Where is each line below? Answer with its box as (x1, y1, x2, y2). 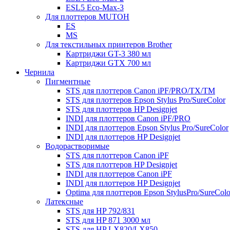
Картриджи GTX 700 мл (66, 59, 151, 68)
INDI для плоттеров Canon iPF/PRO (66, 114, 190, 123)
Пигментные (45, 77, 90, 86)
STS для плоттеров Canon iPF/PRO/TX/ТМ (66, 86, 215, 95)
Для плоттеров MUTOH (45, 12, 129, 22)
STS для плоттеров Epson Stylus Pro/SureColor (66, 95, 225, 105)
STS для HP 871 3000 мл (66, 216, 150, 225)
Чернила (25, 68, 54, 77)
